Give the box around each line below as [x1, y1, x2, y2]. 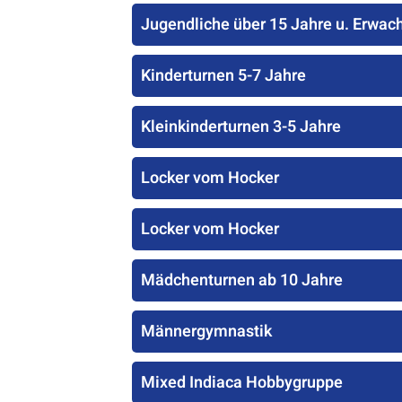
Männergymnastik [141, 319, 272, 344]
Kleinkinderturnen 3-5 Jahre [141, 115, 341, 139]
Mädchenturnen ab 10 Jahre [141, 268, 343, 293]
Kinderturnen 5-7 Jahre [141, 64, 306, 88]
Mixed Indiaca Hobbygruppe [141, 371, 343, 395]
